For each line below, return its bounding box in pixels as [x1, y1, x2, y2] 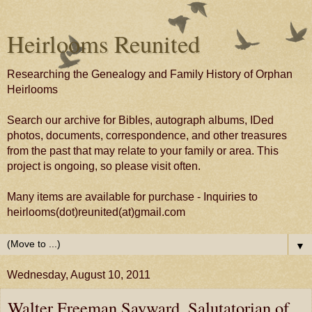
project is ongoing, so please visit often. [7, 160, 201, 172]
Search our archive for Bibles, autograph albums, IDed [7, 114, 274, 126]
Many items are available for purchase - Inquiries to [7, 191, 258, 203]
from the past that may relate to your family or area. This [7, 145, 279, 157]
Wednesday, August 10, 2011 [7, 269, 150, 281]
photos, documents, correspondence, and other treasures [7, 130, 287, 141]
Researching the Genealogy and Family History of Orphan [7, 68, 292, 80]
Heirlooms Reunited [7, 28, 200, 60]
